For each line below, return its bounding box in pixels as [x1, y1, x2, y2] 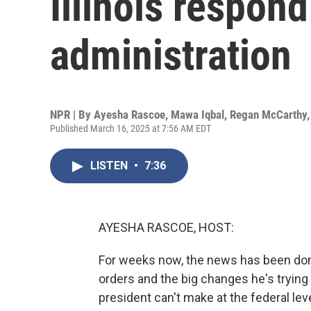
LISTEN [90, 159, 131, 172]
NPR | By [50, 108, 94, 121]
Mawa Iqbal [171, 108, 224, 121]
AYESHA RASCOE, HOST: [99, 220, 234, 235]
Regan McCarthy [230, 108, 307, 121]
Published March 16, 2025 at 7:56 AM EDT [50, 123, 211, 134]
